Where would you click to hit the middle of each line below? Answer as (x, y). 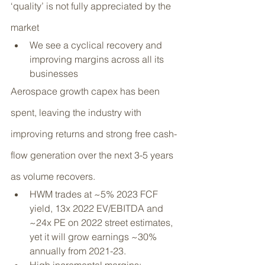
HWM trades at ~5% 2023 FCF (95, 194)
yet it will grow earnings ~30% (94, 237)
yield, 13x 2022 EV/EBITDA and (98, 208)
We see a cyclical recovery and (97, 45)
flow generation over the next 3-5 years (93, 155)
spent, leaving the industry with (77, 112)
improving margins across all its (98, 59)
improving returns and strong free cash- (94, 134)
